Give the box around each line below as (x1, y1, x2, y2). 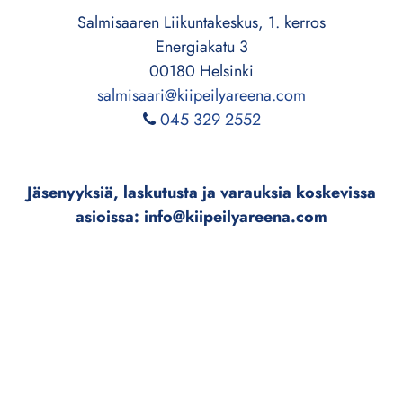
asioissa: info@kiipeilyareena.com (76, 205, 327, 229)
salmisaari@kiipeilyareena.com (97, 84, 306, 108)
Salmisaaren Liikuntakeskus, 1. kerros (77, 11, 326, 35)
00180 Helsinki (149, 59, 254, 84)
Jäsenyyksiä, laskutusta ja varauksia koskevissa (27, 181, 376, 205)
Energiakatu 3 (155, 35, 248, 59)
